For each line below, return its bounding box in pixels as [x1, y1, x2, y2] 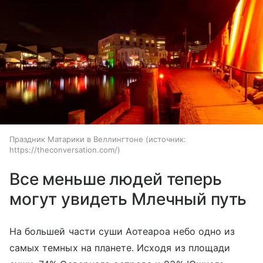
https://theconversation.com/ [9, 145, 117, 155]
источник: [149, 134, 186, 144]
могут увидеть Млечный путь [9, 189, 247, 210]
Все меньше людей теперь [9, 169, 222, 190]
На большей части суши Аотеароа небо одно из [9, 225, 235, 238]
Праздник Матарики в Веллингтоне [9, 134, 143, 144]
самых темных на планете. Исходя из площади [9, 242, 231, 254]
